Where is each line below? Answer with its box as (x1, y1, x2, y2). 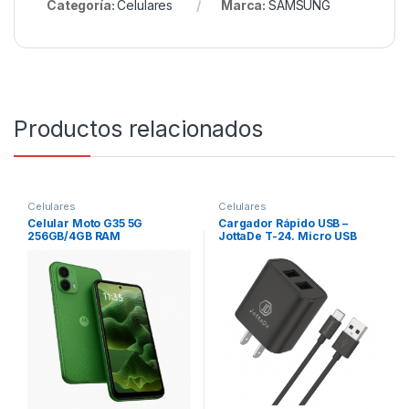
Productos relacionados (14, 115, 263, 143)
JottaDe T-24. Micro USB (217, 229, 357, 244)
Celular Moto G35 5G (26, 216, 143, 231)
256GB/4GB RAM (26, 229, 121, 244)
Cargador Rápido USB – (217, 216, 349, 231)
